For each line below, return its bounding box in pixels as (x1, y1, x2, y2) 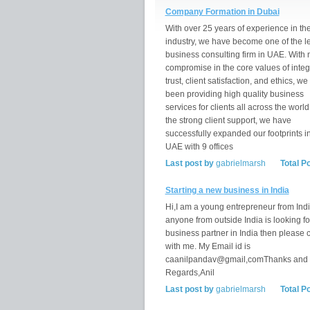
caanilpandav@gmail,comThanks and (165, 255, 308, 264)
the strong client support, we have (165, 116, 291, 125)
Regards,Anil (165, 268, 215, 277)
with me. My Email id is (165, 241, 250, 251)
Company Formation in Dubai (165, 7, 280, 17)
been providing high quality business (165, 89, 304, 99)
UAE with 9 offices (165, 142, 233, 152)
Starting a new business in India (165, 185, 289, 195)
